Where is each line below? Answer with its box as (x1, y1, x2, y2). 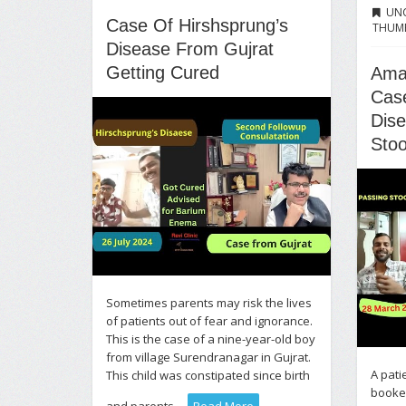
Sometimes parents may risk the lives (106, 294, 312, 311)
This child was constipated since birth (106, 366, 310, 383)
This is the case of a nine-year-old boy (106, 330, 315, 347)
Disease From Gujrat (106, 39, 274, 59)
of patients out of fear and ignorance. (106, 312, 313, 329)
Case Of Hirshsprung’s (106, 15, 288, 35)
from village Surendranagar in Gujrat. (106, 348, 311, 365)
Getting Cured (106, 63, 219, 82)
